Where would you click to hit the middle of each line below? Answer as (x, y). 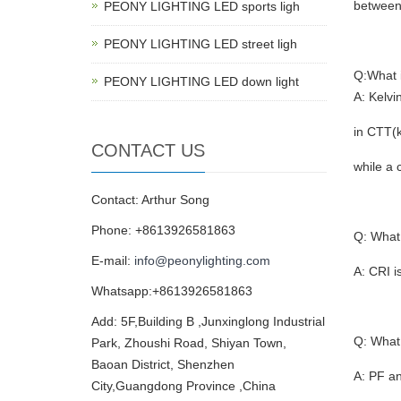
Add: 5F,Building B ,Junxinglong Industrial (208, 321)
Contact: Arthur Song (150, 200)
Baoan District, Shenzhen (163, 364)
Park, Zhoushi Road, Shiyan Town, (189, 343)
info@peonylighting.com (202, 260)
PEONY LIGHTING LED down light (201, 81)
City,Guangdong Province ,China (183, 386)
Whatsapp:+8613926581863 (172, 291)
